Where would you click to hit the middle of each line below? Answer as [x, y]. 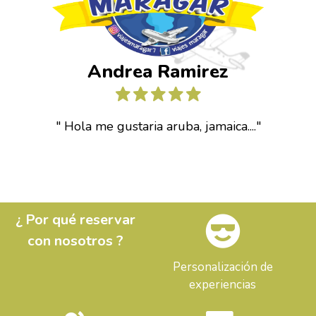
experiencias [223, 284]
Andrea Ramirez [158, 71]
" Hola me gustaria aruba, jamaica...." [158, 126]
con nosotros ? [75, 241]
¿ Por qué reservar [75, 219]
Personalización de [223, 267]
